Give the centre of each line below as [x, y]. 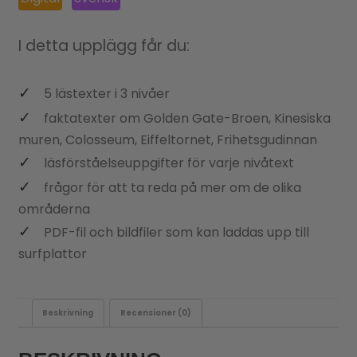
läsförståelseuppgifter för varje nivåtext [169, 163]
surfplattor [52, 253]
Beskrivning [68, 313]
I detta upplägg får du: [104, 46]
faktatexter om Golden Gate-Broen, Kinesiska [187, 118]
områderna [54, 209]
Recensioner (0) [156, 313]
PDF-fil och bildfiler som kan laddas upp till [176, 232]
